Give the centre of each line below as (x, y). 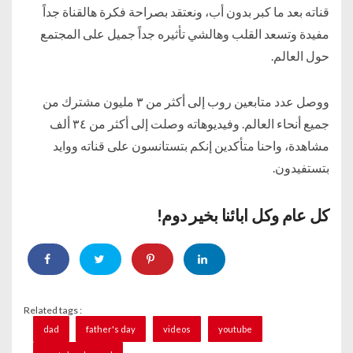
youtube (236, 329)
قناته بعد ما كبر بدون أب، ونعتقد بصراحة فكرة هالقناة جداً (186, 11)
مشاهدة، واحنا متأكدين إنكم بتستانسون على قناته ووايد (191, 145)
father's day (111, 329)
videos (177, 329)
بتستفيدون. (301, 167)
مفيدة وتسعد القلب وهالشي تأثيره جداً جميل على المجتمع (185, 33)
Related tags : (53, 310)
